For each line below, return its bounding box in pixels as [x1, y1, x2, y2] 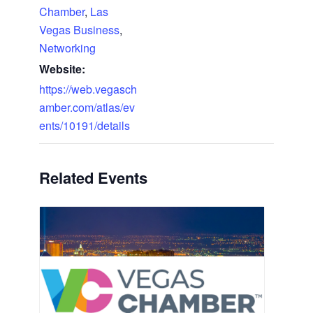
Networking [38, 39, 96, 56]
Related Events [38, 166, 147, 189]
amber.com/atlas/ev [38, 99, 135, 115]
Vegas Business [38, 21, 119, 38]
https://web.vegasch [38, 80, 137, 97]
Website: [38, 60, 85, 77]
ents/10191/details [38, 117, 130, 133]
